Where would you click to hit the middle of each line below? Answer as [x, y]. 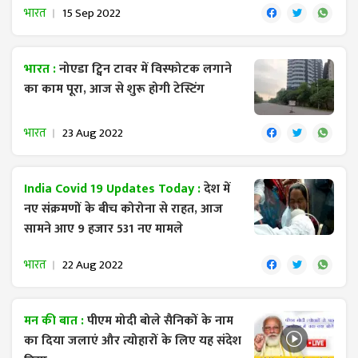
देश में [217, 189]
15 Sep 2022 [91, 14]
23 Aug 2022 [93, 133]
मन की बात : [56, 321]
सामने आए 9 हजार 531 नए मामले [103, 229]
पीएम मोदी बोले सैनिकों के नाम [160, 321]
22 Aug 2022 [93, 265]
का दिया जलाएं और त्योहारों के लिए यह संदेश [133, 341]
